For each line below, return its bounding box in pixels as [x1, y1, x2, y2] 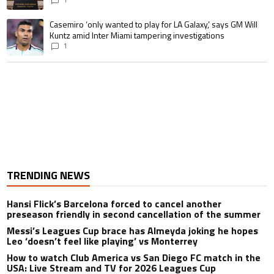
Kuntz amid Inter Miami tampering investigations [50, 29, 225, 42]
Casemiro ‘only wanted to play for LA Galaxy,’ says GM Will [50, 18, 258, 31]
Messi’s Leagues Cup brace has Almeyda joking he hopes [7, 223, 259, 239]
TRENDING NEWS [7, 167, 91, 184]
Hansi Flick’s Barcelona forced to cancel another [7, 196, 222, 212]
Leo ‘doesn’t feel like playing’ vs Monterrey [7, 234, 198, 249]
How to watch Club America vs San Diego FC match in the [7, 250, 261, 265]
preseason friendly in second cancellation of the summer [7, 207, 261, 222]
